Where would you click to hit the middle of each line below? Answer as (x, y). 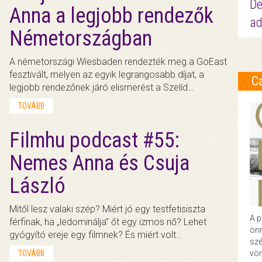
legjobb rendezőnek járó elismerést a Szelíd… (102, 87)
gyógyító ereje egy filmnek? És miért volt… (96, 235)
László (38, 186)
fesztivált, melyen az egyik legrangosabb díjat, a (107, 74)
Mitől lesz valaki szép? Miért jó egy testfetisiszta (108, 209)
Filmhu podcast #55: (95, 140)
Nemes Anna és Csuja (100, 163)
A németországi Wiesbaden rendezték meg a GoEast (118, 61)
